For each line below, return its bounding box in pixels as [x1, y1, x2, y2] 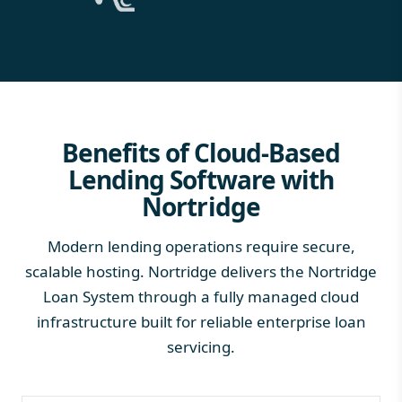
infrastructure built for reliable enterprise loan [36, 310, 366, 332]
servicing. [167, 336, 235, 357]
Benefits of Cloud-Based [61, 135, 341, 170]
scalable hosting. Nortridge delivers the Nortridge [25, 260, 377, 282]
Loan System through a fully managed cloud [43, 285, 359, 307]
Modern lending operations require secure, [47, 235, 355, 257]
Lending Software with [68, 162, 334, 197]
